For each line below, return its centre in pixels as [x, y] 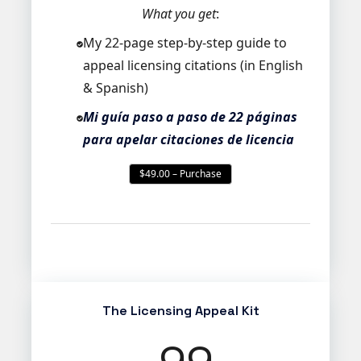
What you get [179, 14]
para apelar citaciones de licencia [188, 140]
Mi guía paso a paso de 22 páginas [190, 117]
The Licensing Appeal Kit [180, 311]
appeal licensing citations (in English [193, 66]
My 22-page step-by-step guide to [185, 43]
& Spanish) [115, 88]
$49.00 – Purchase [180, 174]
